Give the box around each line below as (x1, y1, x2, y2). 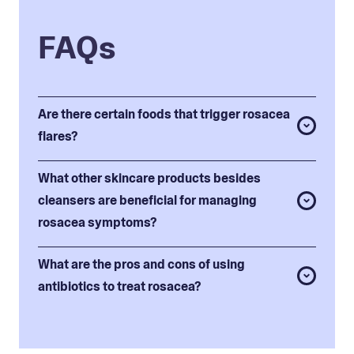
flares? (38, 127, 77, 145)
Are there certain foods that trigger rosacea (38, 105, 290, 122)
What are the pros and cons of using (38, 255, 245, 273)
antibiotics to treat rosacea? (38, 277, 201, 295)
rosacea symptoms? (38, 213, 156, 231)
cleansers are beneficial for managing (38, 191, 257, 209)
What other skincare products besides (38, 169, 261, 186)
